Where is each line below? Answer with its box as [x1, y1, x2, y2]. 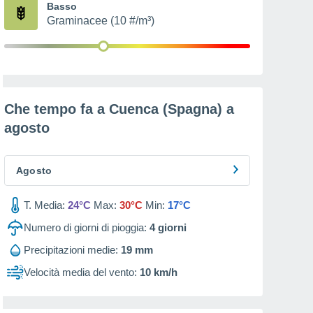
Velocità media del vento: [24, 266, 137, 278]
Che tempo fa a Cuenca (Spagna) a [4, 101, 234, 117]
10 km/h [140, 266, 177, 278]
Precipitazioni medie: [24, 244, 118, 256]
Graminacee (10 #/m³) [47, 15, 154, 27]
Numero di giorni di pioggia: [24, 221, 147, 233]
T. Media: [24, 199, 65, 211]
